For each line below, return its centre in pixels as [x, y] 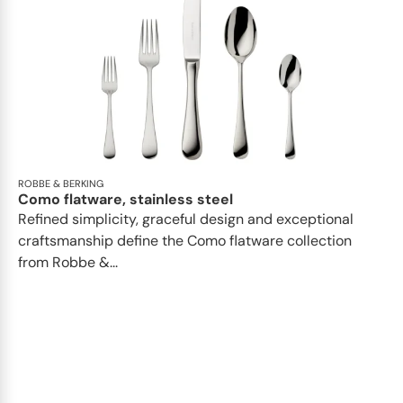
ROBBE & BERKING [61, 184]
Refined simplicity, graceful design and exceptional [186, 219]
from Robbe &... [68, 262]
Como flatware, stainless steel [125, 199]
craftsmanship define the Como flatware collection [185, 241]
